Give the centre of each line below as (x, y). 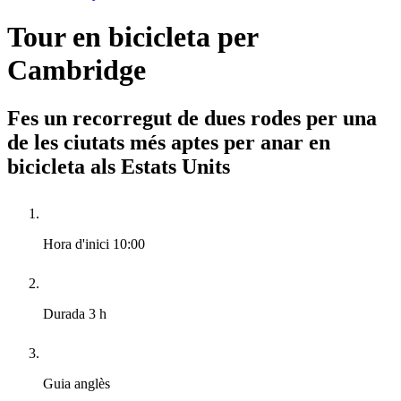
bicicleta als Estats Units (119, 166)
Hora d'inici (78, 243)
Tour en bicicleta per (132, 37)
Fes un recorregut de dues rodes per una (192, 118)
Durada (66, 313)
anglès (92, 383)
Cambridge (77, 70)
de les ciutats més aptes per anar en (169, 142)
